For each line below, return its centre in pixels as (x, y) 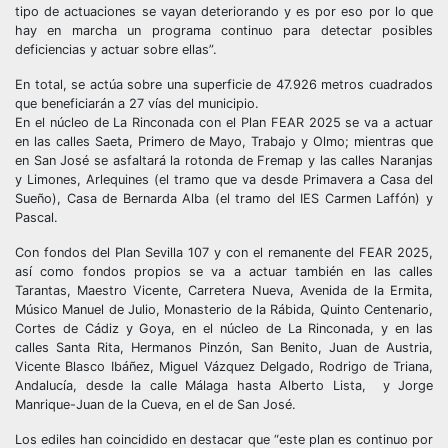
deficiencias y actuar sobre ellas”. (116, 49)
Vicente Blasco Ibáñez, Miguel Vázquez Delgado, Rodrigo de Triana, (224, 366)
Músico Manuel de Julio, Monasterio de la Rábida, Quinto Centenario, (224, 309)
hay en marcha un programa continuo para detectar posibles (224, 30)
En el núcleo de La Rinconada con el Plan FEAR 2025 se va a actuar (224, 122)
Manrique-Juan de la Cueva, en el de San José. (155, 404)
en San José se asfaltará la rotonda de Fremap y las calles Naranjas (224, 160)
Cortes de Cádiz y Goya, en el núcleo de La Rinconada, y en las (224, 328)
